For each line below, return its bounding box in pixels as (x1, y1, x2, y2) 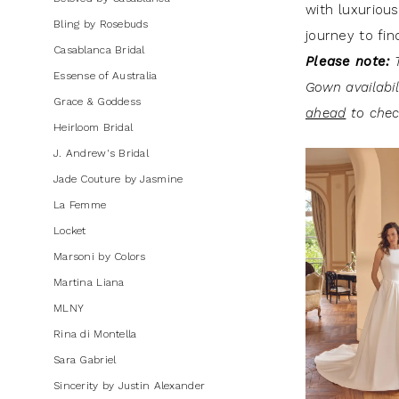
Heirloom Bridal (53, 121, 134, 134)
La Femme (53, 199, 107, 212)
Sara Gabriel (53, 354, 117, 367)
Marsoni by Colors (53, 250, 146, 264)
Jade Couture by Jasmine (53, 173, 183, 186)
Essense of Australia (53, 69, 158, 83)
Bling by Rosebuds (53, 18, 149, 31)
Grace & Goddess (53, 95, 142, 109)
